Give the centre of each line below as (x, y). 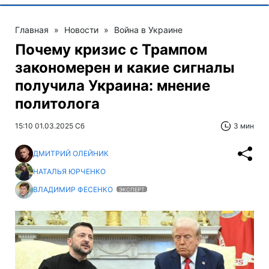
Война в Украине (148, 29)
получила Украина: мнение (113, 85)
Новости (81, 29)
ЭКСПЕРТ (132, 190)
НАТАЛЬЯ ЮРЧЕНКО (69, 172)
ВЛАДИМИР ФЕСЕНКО (74, 190)
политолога (57, 103)
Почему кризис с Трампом (111, 49)
